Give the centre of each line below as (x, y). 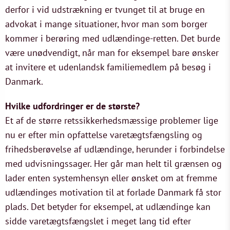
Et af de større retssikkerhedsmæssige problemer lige (112, 120)
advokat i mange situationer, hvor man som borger (106, 24)
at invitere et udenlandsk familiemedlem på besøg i (108, 67)
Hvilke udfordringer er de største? (72, 106)
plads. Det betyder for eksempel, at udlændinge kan (108, 207)
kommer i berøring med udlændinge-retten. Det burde (113, 38)
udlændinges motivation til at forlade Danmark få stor (113, 192)
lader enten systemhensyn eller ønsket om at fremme (111, 178)
